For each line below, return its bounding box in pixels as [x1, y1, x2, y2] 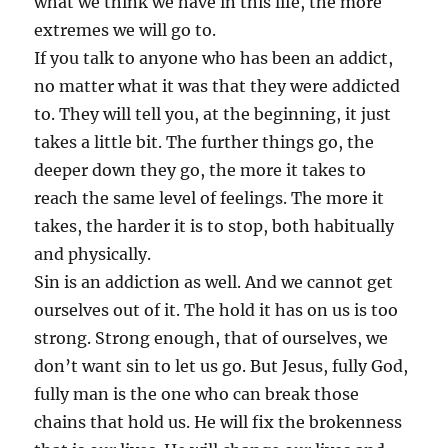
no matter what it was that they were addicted [34, 75, 401, 96]
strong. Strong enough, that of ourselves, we [34, 327, 389, 348]
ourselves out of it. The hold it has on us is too [34, 299, 399, 320]
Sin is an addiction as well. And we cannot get [34, 271, 394, 292]
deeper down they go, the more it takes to [34, 159, 367, 180]
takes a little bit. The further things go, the [34, 131, 375, 152]
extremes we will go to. [34, 19, 217, 40]
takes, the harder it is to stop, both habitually [34, 215, 395, 236]
